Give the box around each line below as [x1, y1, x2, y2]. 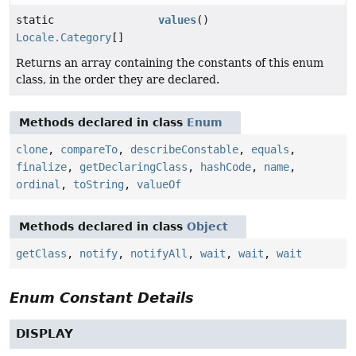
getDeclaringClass [79, 161, 188, 174]
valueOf [137, 178, 181, 192]
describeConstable [130, 143, 238, 157]
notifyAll [130, 247, 188, 261]
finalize [16, 161, 67, 174]
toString [73, 178, 124, 192]
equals [251, 143, 289, 157]
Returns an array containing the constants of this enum [16, 56, 323, 70]
